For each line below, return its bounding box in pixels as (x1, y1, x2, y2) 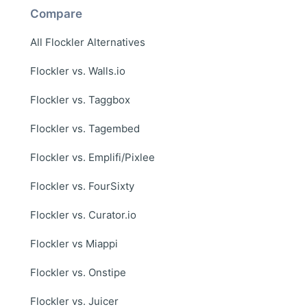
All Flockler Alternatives (30, 35, 145, 49)
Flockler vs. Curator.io (30, 208, 136, 221)
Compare (30, 6, 82, 21)
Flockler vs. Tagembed (30, 121, 140, 135)
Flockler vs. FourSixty (30, 179, 134, 193)
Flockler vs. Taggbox (30, 93, 130, 106)
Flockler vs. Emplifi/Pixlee (30, 150, 155, 164)
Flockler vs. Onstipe (30, 265, 126, 279)
